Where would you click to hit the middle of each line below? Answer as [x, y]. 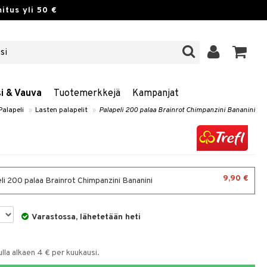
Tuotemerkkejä [87, 94]
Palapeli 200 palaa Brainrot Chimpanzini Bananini [177, 110]
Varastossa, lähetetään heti [86, 217]
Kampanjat [156, 94]
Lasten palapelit [61, 110]
